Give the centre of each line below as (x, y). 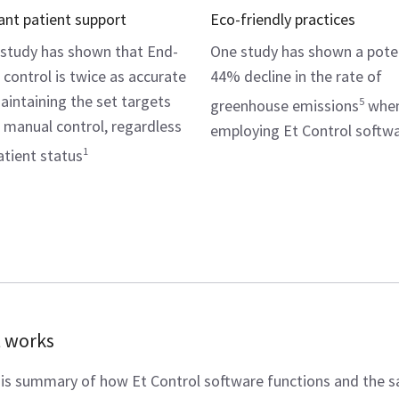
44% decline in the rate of (296, 77)
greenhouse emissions (285, 106)
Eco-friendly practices (283, 20)
